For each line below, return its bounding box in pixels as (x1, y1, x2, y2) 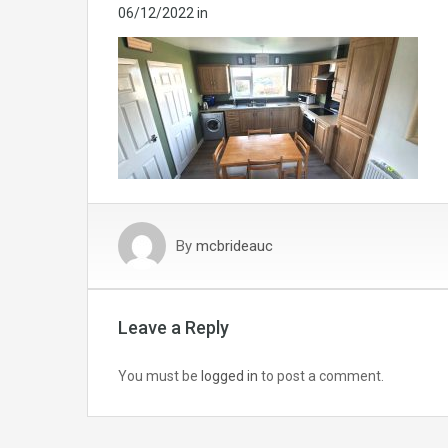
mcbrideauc (196, 237, 273, 256)
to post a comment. (258, 368, 384, 385)
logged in (201, 368, 258, 385)
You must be (118, 368, 201, 385)
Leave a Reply (118, 317, 229, 339)
